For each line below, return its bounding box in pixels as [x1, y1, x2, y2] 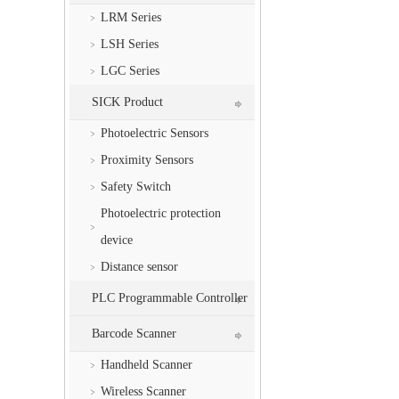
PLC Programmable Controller [92, 291, 248, 305]
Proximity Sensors [101, 153, 194, 167]
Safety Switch [101, 180, 172, 194]
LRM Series [101, 11, 162, 25]
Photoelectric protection [101, 207, 222, 221]
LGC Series [101, 64, 160, 78]
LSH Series [101, 37, 159, 52]
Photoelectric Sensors [101, 126, 209, 141]
